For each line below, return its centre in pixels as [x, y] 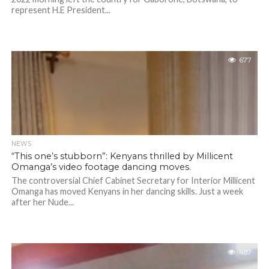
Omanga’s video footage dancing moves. [101, 167]
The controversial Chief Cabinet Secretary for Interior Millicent [133, 180]
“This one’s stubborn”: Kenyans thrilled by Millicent [122, 156]
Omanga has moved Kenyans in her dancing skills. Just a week [127, 191]
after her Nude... [42, 202]
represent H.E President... [61, 10]
